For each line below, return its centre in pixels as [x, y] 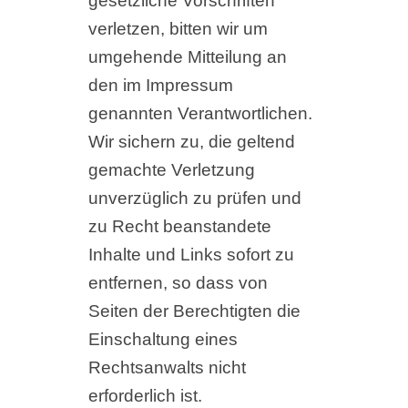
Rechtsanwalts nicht [167, 368]
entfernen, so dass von [178, 283]
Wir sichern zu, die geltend [191, 142]
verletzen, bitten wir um [178, 29]
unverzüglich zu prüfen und [194, 199]
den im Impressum [160, 86]
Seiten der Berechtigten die [194, 311]
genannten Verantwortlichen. [200, 114]
